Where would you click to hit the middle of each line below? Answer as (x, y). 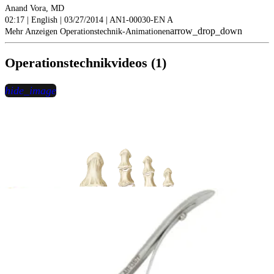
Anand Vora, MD (35, 8)
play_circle (73, 239)
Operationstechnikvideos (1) (86, 63)
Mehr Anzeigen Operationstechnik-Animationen (87, 31)
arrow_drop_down (206, 31)
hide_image (31, 91)
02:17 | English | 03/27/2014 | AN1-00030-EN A (89, 20)
